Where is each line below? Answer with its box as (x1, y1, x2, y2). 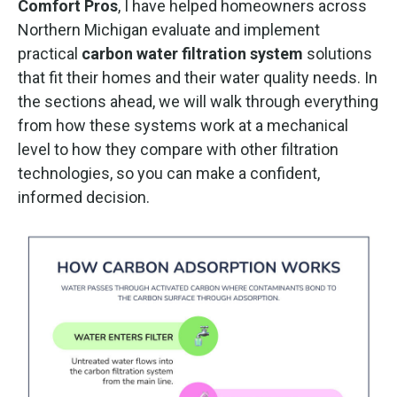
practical (18, 43, 82, 63)
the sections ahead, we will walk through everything (18, 91, 378, 111)
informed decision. (18, 187, 150, 206)
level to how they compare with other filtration (18, 139, 339, 159)
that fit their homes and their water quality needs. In (18, 67, 378, 87)
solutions (303, 43, 372, 63)
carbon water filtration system (82, 43, 303, 63)
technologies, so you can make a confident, (18, 163, 320, 183)
